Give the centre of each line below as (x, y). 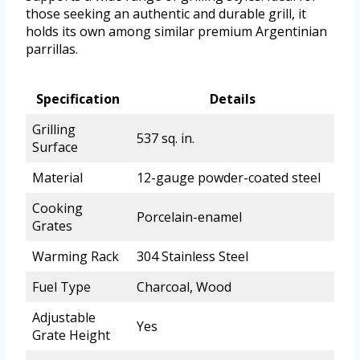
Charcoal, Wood (184, 287)
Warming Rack (76, 257)
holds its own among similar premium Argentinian (176, 32)
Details (232, 99)
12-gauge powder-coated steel (229, 178)
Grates (52, 226)
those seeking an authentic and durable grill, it (166, 14)
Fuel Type (61, 287)
